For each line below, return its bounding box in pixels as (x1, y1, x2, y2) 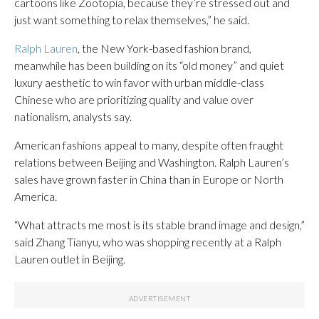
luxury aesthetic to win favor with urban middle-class (14, 75, 264, 89)
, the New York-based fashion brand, (78, 41, 251, 55)
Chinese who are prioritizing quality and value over (14, 92, 253, 106)
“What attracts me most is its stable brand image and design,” (14, 217, 305, 231)
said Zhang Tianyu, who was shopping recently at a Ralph (14, 234, 281, 249)
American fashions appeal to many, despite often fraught (14, 137, 283, 152)
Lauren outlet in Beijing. (14, 251, 125, 266)
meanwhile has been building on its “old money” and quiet (14, 58, 284, 72)
